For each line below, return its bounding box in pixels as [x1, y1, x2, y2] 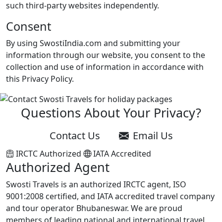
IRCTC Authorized [14, 148, 81, 160]
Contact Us [49, 129, 100, 143]
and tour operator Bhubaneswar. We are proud [6, 203, 182, 214]
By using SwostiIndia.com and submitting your [6, 37, 180, 49]
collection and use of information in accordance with [6, 61, 204, 72]
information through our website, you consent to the [6, 49, 205, 60]
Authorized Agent [6, 159, 110, 176]
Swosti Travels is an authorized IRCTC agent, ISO [6, 179, 186, 190]
